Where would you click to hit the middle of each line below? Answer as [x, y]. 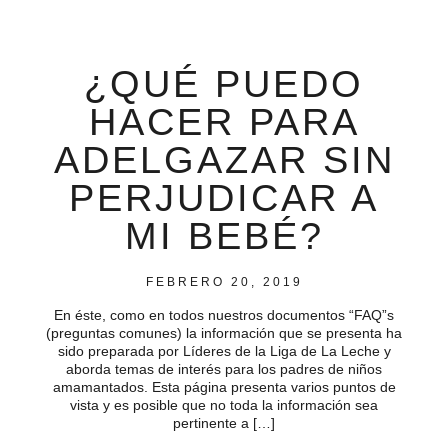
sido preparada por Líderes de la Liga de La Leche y [224, 351]
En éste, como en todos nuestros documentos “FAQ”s [224, 315]
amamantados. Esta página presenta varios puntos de [224, 387]
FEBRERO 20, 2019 [224, 282]
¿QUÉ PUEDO [224, 84]
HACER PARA [224, 122]
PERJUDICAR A [224, 198]
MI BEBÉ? [224, 236]
